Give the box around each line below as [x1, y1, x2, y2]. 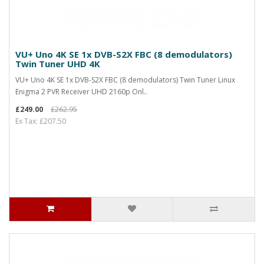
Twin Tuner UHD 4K [15, 58, 100, 70]
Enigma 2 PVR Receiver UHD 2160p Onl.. [15, 87, 147, 97]
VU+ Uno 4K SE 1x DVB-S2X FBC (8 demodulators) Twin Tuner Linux [15, 75, 235, 85]
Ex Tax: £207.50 [15, 116, 66, 126]
